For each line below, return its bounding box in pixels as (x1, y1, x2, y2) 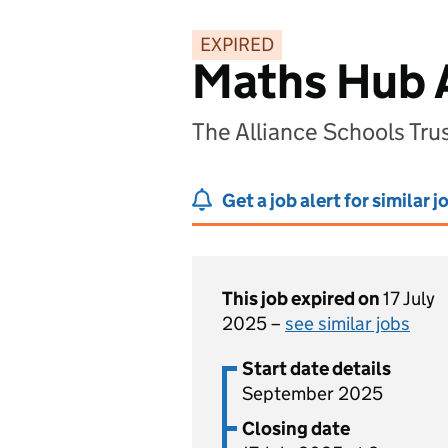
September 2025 (242, 382, 383, 405)
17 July (383, 287, 435, 310)
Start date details (242, 357, 391, 380)
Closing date (242, 417, 350, 440)
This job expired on (222, 287, 383, 310)
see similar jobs (285, 312, 410, 335)
